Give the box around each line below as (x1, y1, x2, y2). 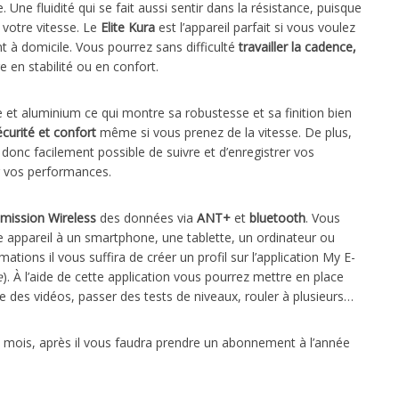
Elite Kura (101, 19, 155, 37)
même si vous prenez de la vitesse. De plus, (96, 124, 352, 142)
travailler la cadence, (239, 38, 356, 56)
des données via (96, 209, 197, 227)
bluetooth (249, 209, 305, 227)
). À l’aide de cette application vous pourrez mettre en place (3, 268, 344, 286)
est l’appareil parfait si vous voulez (155, 19, 355, 37)
